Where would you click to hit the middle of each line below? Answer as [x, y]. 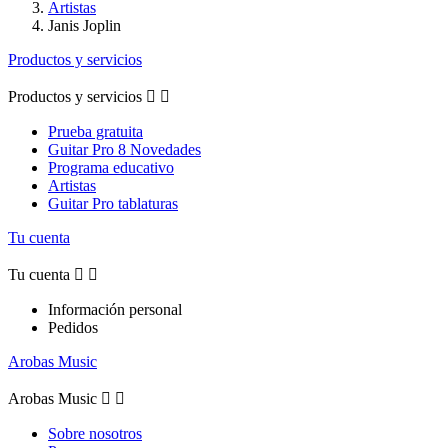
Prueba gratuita [95, 131]
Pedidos [73, 327]
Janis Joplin [84, 25]
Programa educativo [111, 167]
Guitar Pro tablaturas [113, 203]
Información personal [115, 309]
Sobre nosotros [95, 433]
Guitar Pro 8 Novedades [124, 149]
